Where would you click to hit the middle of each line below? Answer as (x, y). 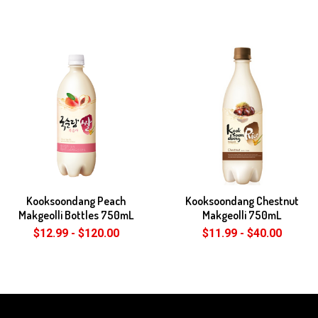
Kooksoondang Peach (76, 201)
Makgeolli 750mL (242, 215)
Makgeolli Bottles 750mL (76, 215)
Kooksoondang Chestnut (242, 201)
